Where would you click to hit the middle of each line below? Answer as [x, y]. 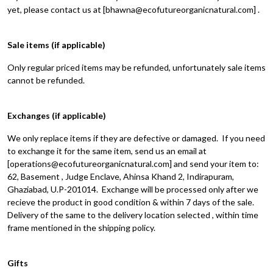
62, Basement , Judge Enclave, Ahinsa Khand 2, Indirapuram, [121, 176]
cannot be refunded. [46, 80]
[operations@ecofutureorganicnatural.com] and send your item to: [133, 164]
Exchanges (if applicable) [57, 115]
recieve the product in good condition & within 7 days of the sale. [131, 202]
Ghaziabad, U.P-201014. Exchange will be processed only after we [133, 189]
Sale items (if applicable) [56, 45]
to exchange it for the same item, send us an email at [107, 151]
